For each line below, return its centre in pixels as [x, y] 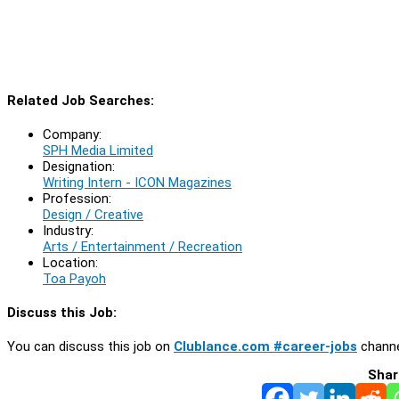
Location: [70, 262]
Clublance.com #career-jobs [265, 346]
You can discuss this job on [90, 346]
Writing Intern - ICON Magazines [137, 182]
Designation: [79, 166]
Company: [72, 134]
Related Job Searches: [81, 100]
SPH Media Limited [98, 150]
